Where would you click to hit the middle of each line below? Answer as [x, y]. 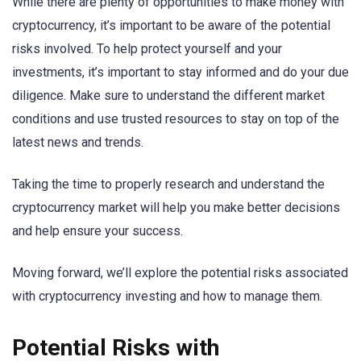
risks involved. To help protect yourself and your [147, 48]
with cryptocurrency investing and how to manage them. [167, 297]
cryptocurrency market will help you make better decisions [176, 207]
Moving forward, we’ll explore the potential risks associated [180, 273]
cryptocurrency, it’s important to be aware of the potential [171, 25]
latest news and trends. [78, 142]
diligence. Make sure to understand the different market [168, 95]
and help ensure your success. [98, 230]
